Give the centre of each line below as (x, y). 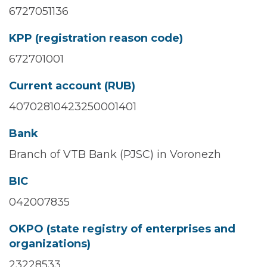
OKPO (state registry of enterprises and (122, 229)
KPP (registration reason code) (96, 38)
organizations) (50, 244)
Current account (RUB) (72, 86)
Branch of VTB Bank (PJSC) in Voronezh (115, 154)
